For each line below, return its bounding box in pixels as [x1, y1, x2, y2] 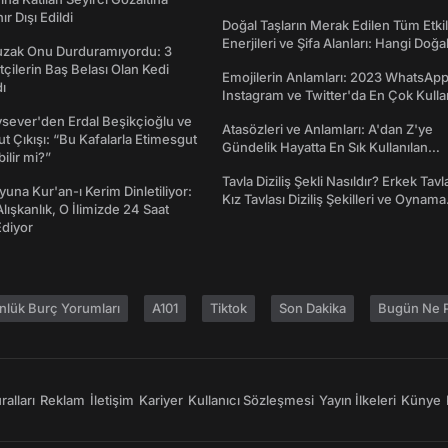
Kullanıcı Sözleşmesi [188, 392, 314, 409]
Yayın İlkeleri [319, 392, 396, 409]
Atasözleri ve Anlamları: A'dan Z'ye [222, 121, 433, 138]
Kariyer [139, 392, 183, 409]
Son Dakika [279, 300, 346, 317]
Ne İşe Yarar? [222, 53, 304, 70]
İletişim [90, 392, 134, 409]
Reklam [40, 392, 85, 409]
